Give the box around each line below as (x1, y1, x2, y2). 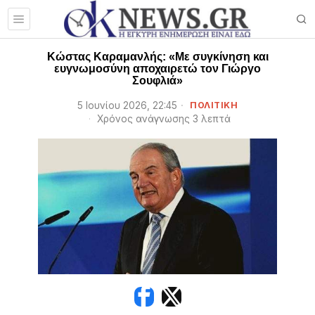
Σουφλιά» (132, 75, 183, 86)
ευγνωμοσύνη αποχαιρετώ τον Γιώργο (54, 63, 261, 75)
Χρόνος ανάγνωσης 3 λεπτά (94, 113, 231, 124)
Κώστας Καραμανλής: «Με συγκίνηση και (46, 51, 269, 63)
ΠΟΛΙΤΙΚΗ (190, 100, 238, 110)
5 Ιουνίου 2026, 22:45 (77, 100, 177, 111)
